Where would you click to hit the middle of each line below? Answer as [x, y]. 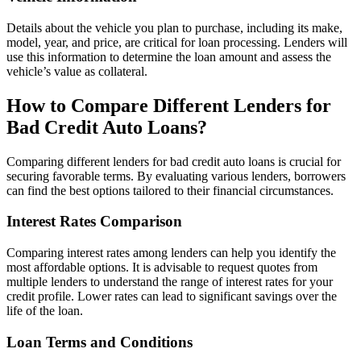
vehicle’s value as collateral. [77, 71]
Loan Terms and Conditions [100, 342]
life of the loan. [45, 310]
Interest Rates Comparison [94, 222]
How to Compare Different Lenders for [169, 105]
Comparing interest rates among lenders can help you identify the [171, 252]
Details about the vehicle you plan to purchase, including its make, [174, 27]
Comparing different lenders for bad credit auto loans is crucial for [174, 161]
